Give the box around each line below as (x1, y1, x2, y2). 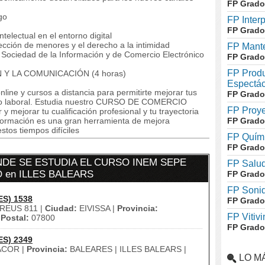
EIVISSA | (77, 203, 117, 213)
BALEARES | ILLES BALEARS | (67, 244, 186, 254)
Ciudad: (45, 203, 77, 213)
